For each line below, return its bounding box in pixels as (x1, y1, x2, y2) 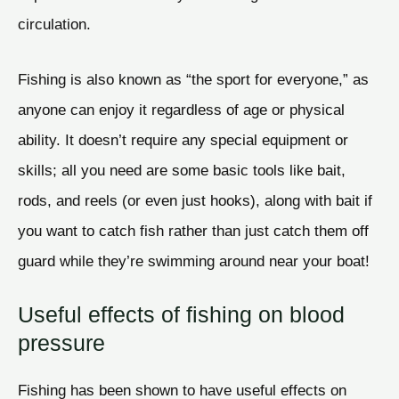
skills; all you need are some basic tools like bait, (18, 160, 346, 179)
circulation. (18, 14, 91, 33)
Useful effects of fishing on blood (18, 302, 345, 328)
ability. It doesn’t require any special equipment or (18, 130, 348, 149)
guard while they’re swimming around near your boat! (18, 251, 370, 270)
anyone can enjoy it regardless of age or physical (18, 100, 345, 118)
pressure (18, 330, 105, 356)
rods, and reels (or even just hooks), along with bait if (18, 191, 372, 209)
